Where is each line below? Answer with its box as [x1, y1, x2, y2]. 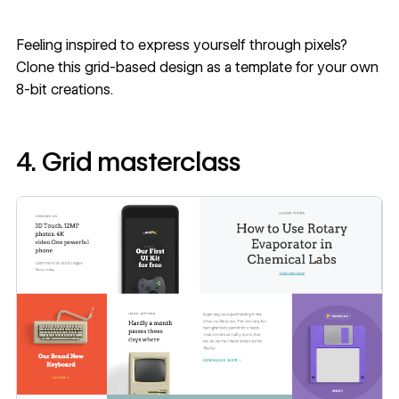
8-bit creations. [15, 80, 113, 98]
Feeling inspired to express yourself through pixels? [15, 36, 347, 53]
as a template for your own [202, 58, 379, 76]
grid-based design [84, 58, 203, 76]
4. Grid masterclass [15, 146, 240, 178]
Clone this [15, 58, 85, 76]
